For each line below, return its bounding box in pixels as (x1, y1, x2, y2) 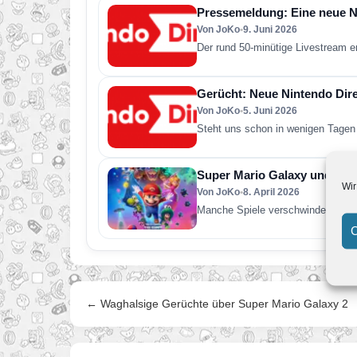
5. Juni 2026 (243, 105, 297, 116)
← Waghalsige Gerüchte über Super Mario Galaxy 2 (86, 297, 348, 310)
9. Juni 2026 (243, 24, 297, 35)
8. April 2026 (243, 186, 300, 198)
